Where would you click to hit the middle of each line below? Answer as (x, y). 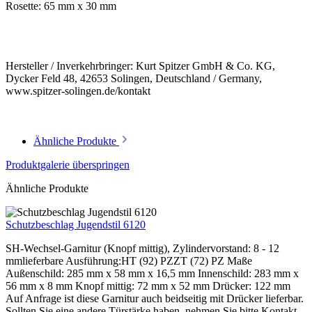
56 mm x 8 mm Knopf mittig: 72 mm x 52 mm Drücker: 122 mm (149, 286)
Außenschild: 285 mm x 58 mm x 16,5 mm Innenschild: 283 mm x (152, 274)
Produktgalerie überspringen (68, 165)
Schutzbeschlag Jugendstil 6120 (76, 225)
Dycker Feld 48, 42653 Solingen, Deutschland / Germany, (134, 79)
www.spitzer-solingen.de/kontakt (78, 91)
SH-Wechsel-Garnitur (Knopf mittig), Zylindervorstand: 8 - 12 (142, 249)
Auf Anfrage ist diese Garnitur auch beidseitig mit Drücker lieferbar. (155, 299)
